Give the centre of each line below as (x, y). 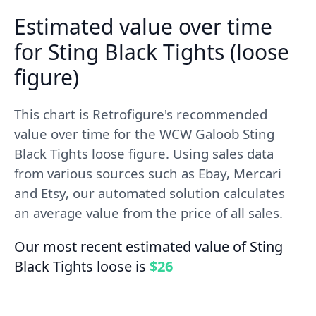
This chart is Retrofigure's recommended (141, 114)
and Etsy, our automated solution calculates (150, 193)
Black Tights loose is (82, 266)
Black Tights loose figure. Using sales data (144, 153)
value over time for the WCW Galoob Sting (144, 134)
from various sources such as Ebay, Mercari (148, 173)
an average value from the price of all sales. (148, 213)
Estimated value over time (143, 26)
